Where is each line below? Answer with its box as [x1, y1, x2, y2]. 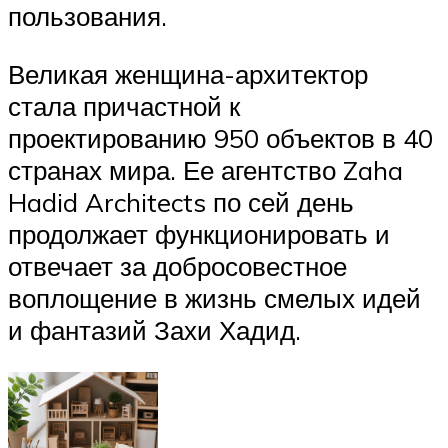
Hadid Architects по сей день [8, 185, 354, 218]
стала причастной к [8, 89, 240, 122]
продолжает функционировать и [8, 217, 390, 250]
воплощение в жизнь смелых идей [8, 281, 421, 314]
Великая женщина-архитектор [8, 57, 368, 90]
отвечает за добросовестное [8, 249, 347, 282]
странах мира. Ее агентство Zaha [8, 153, 403, 186]
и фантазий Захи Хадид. [8, 313, 301, 346]
